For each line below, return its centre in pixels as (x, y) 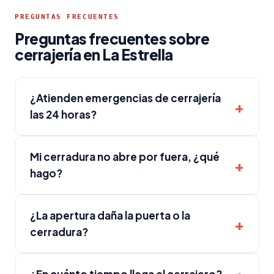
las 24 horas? (63, 114)
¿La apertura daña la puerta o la (110, 215)
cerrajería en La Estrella (94, 54)
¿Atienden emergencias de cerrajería (125, 98)
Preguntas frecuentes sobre (112, 39)
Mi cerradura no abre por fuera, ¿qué (125, 157)
